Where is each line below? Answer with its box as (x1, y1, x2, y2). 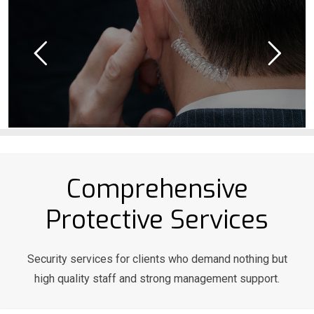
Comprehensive (66, 172, 248, 206)
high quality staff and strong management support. (34, 272, 280, 285)
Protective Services (46, 203, 268, 237)
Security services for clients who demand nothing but (27, 252, 287, 266)
